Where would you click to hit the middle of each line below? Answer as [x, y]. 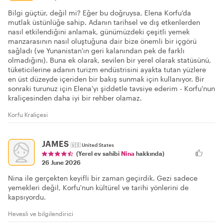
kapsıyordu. [27, 197]
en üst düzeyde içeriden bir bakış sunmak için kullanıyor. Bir [106, 79]
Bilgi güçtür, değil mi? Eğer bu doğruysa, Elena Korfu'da [100, 12]
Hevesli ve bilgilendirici [41, 213]
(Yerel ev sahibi [99, 153]
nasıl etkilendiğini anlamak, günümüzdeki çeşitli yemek [99, 31]
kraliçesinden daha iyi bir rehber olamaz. [75, 98]
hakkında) [149, 153]
